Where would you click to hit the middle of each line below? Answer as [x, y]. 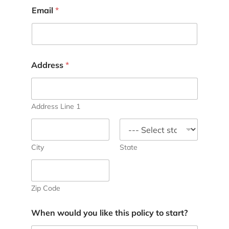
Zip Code [45, 188]
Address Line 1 [55, 106]
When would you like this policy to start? [109, 213]
